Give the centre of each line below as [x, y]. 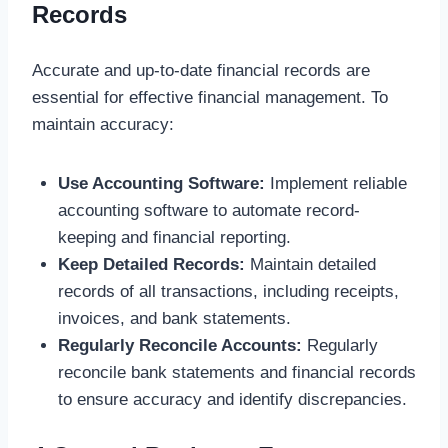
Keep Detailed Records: [151, 264]
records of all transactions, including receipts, [228, 291]
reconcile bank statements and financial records [236, 372]
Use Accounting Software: [161, 183]
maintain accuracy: [103, 124]
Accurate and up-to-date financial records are [201, 70]
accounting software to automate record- [208, 210]
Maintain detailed [310, 264]
